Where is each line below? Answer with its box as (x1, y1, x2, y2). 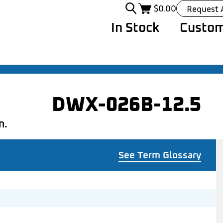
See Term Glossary (118, 149, 201, 160)
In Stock (111, 19, 160, 34)
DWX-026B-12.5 (52, 91, 201, 115)
